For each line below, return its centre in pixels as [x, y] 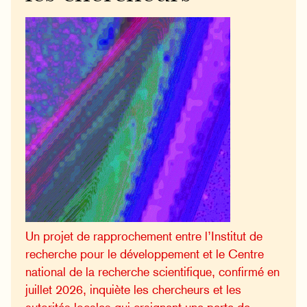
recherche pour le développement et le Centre [145, 254]
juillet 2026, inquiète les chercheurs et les [134, 289]
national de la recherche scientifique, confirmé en [153, 271]
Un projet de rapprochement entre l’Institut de [144, 236]
